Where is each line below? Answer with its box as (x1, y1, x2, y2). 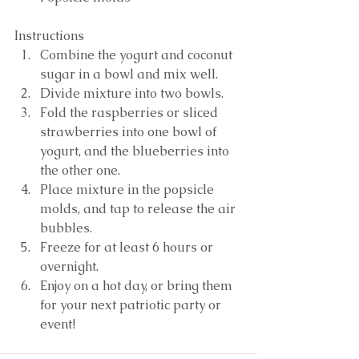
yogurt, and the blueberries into (40, 143, 232, 160)
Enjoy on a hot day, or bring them (40, 277, 236, 295)
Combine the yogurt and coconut (40, 46, 236, 64)
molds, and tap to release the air (40, 200, 239, 218)
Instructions (14, 27, 87, 45)
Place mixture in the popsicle (40, 181, 217, 199)
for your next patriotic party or (40, 296, 224, 314)
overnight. (40, 258, 105, 276)
